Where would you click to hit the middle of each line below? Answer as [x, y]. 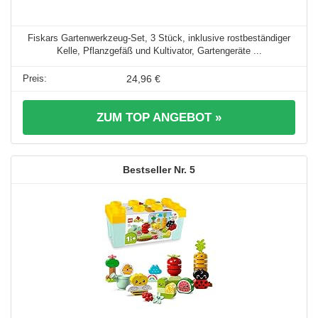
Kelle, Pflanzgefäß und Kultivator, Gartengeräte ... [159, 51]
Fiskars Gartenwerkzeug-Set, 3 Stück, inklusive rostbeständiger [159, 38]
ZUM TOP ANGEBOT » [159, 118]
